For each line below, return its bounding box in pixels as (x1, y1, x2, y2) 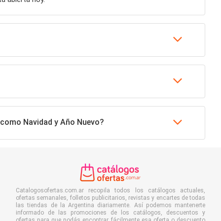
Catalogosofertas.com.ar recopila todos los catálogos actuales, (16, 187, 205, 194)
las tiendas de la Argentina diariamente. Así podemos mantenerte (16, 202, 205, 209)
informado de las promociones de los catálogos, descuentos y (16, 209, 205, 216)
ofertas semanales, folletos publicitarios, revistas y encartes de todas (16, 194, 205, 201)
